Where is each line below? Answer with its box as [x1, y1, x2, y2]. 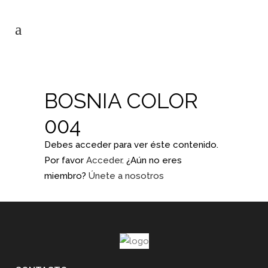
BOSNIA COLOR [44, 89, 198, 113]
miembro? [44, 170, 89, 181]
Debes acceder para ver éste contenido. [44, 139, 218, 150]
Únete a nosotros [89, 170, 164, 181]
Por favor [44, 155, 86, 166]
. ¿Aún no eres [122, 155, 182, 166]
